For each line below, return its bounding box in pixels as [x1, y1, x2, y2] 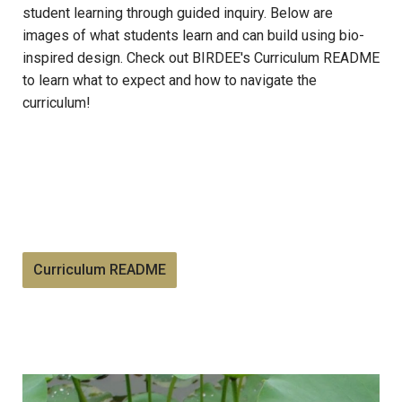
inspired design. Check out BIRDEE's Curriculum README [22, 49, 380, 67]
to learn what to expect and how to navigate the [22, 72, 317, 90]
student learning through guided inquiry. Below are [22, 4, 333, 22]
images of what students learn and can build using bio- [22, 27, 364, 45]
